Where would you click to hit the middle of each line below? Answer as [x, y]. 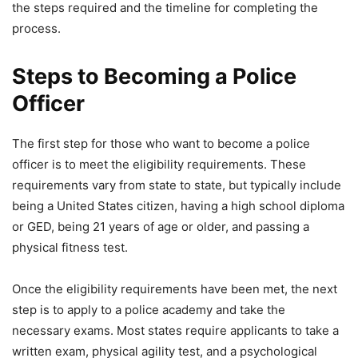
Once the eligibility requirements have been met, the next [175, 289]
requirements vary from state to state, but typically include [177, 185]
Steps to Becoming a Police [154, 77]
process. [36, 29]
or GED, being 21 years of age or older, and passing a [161, 227]
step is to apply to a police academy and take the [149, 310]
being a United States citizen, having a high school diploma [178, 206]
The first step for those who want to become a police [161, 144]
